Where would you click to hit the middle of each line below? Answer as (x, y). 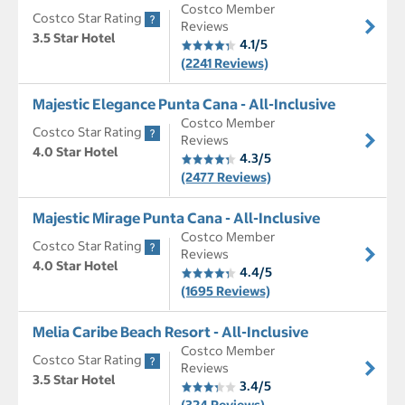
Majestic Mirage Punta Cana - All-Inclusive (176, 218)
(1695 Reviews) (226, 292)
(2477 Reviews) (226, 178)
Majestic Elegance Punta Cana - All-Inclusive (184, 104)
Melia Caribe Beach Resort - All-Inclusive (170, 332)
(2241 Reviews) (225, 64)
